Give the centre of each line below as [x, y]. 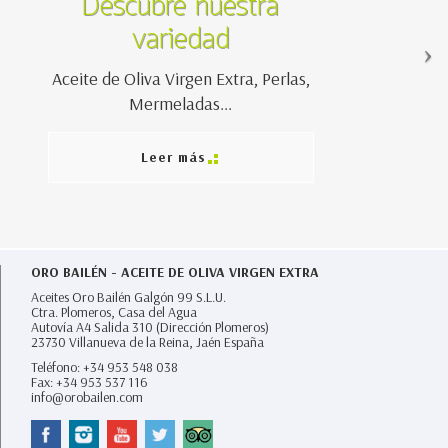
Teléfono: [57, 367]
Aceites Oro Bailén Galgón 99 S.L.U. [128, 297]
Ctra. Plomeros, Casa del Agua [114, 312]
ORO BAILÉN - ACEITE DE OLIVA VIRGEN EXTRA [175, 272]
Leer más [174, 157]
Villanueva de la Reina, [132, 342]
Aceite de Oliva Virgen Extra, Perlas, [180, 79]
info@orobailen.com [87, 397]
